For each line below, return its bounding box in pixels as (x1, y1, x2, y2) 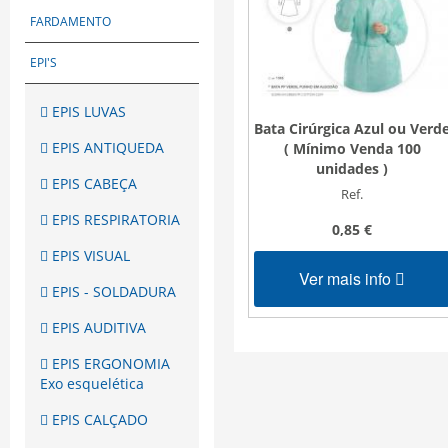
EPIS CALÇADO (48, 410, 148, 430)
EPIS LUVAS (48, 102, 126, 122)
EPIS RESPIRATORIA (48, 210, 180, 230)
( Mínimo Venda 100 (283, 138, 421, 158)
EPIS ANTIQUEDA (48, 138, 164, 158)
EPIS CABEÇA (48, 174, 137, 194)
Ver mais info (299, 266, 395, 290)
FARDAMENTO (30, 13, 111, 31)
